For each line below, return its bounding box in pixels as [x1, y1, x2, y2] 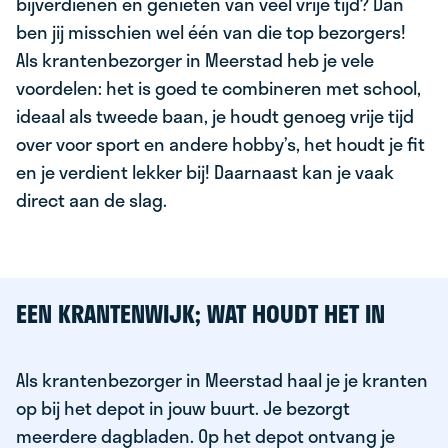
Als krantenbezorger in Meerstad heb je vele [16, 46, 374, 74]
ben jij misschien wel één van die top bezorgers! [16, 18, 406, 46]
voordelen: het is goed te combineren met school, [16, 74, 421, 102]
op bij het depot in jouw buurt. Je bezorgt [16, 394, 350, 422]
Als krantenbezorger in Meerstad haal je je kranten [16, 366, 428, 394]
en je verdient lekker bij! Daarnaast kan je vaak [16, 158, 394, 186]
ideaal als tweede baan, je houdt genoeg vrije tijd [16, 102, 414, 130]
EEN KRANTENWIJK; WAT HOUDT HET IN [16, 295, 385, 332]
